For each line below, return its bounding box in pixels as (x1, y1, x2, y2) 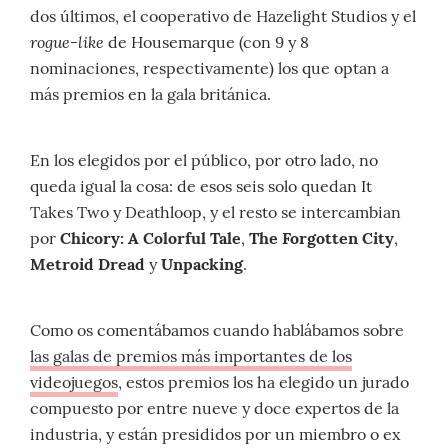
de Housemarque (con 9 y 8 (104, 32, 309, 53)
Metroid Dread (30, 254, 145, 275)
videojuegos (30, 372, 118, 393)
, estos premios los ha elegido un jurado (118, 372, 409, 393)
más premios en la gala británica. (30, 84, 271, 105)
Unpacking (161, 254, 243, 275)
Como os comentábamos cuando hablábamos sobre (30, 320, 404, 341)
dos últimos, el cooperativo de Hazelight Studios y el (30, 6, 416, 27)
